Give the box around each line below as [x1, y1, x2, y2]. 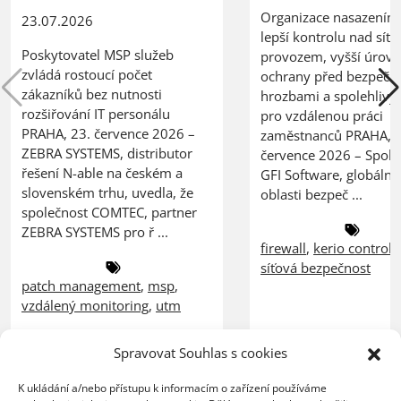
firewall [260, 239, 307, 258]
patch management [21, 276, 141, 294]
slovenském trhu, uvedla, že [21, 183, 193, 201]
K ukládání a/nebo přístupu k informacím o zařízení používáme [18, 380, 327, 396]
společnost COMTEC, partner [21, 202, 197, 221]
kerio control [313, 239, 393, 258]
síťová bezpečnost [260, 259, 371, 277]
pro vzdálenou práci [260, 107, 384, 125]
